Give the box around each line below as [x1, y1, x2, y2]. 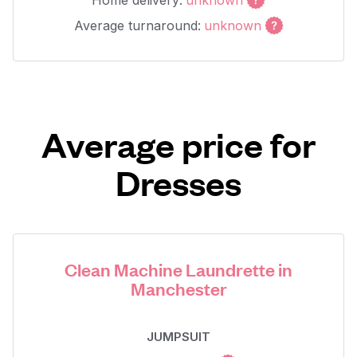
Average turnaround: [73, 18, 201, 33]
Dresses [116, 160, 241, 204]
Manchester [130, 277, 227, 300]
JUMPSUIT [147, 329, 210, 344]
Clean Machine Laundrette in [65, 257, 292, 280]
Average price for [41, 122, 316, 166]
